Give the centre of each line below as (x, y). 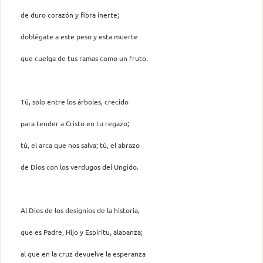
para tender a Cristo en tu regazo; (75, 123)
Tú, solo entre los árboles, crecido (75, 101)
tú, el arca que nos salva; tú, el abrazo (80, 145)
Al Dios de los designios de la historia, (80, 210)
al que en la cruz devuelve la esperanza (83, 253)
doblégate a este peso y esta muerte (79, 36)
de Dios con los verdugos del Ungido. (80, 166)
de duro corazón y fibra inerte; (70, 14)
